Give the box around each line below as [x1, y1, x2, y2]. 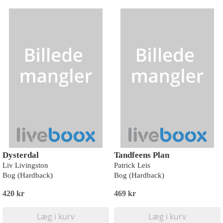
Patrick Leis [114, 161, 150, 169]
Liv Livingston [2, 161, 48, 169]
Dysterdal [2, 150, 39, 160]
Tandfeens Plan [114, 150, 169, 160]
